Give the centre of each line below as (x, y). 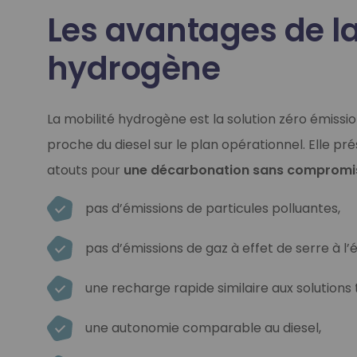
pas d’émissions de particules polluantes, (212, 208)
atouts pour (85, 170)
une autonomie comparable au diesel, (203, 328)
